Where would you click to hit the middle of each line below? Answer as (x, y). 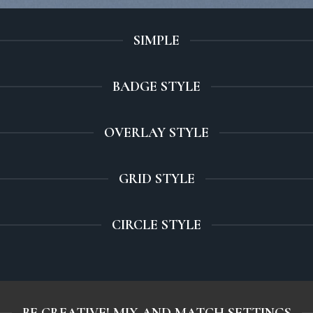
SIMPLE (156, 41)
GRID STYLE (156, 179)
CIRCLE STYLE (156, 225)
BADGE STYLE (156, 87)
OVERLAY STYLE (156, 133)
